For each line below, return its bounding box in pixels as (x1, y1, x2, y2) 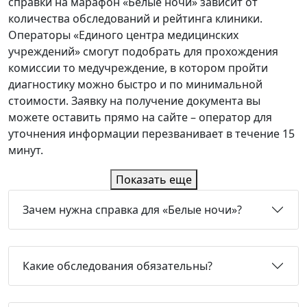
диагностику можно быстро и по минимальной (8, 77, 262, 93)
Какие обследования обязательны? (23, 258, 212, 274)
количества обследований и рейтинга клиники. (8, 11, 262, 27)
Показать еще (115, 172, 192, 188)
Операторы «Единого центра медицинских (8, 27, 238, 43)
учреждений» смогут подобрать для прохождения (8, 44, 278, 60)
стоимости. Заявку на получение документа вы (8, 93, 260, 109)
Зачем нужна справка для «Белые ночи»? (23, 202, 242, 218)
